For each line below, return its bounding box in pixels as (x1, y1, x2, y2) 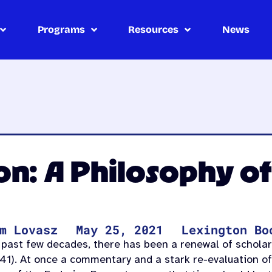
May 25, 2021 (76, 222, 164, 238)
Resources (128, 23, 179, 35)
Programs (37, 23, 85, 35)
